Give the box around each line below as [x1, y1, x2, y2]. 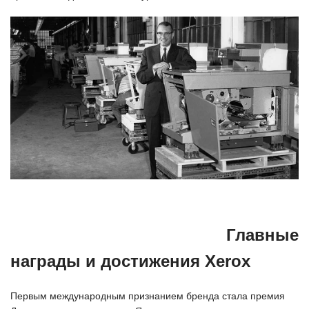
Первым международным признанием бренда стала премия [10, 290, 285, 301]
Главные [226, 225, 299, 244]
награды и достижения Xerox [10, 251, 250, 270]
